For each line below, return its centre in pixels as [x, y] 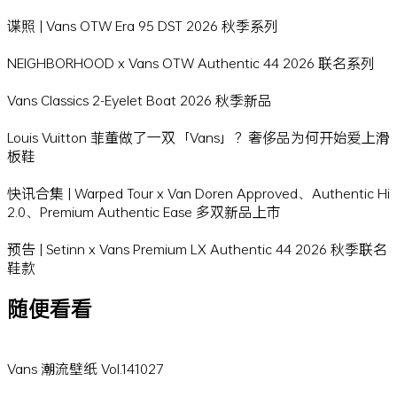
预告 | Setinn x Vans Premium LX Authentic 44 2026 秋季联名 [197, 249]
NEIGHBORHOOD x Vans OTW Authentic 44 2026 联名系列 [191, 63]
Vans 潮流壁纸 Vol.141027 [86, 369]
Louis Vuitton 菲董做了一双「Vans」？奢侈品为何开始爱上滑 [198, 137]
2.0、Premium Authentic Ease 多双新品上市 [144, 212]
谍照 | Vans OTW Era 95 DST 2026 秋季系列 [143, 26]
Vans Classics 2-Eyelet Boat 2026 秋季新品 [140, 100]
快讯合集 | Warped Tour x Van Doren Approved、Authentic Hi [198, 193]
